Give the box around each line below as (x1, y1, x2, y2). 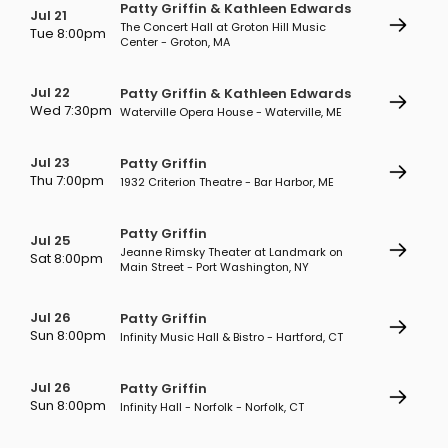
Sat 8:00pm (30, 249, 103, 268)
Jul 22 (30, 83, 70, 102)
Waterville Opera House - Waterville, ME (120, 104, 342, 120)
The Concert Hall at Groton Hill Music (120, 19, 326, 35)
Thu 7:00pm (30, 171, 104, 190)
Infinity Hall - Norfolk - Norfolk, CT (120, 399, 304, 415)
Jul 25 (30, 231, 71, 250)
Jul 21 (30, 6, 67, 25)
